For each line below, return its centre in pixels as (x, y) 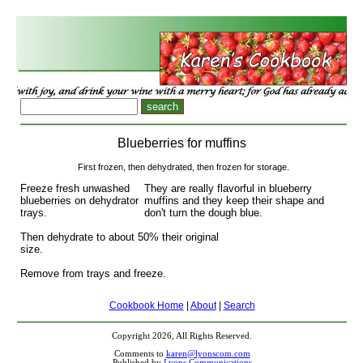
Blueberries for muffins (184, 143)
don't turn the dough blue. (203, 212)
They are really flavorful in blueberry (228, 188)
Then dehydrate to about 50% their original (120, 237)
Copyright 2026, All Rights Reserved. (182, 336)
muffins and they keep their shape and (234, 200)
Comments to (140, 354)
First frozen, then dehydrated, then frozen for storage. (184, 167)
